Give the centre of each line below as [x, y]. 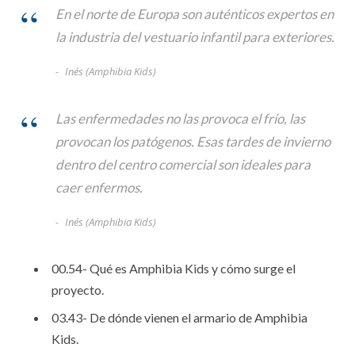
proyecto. [78, 289]
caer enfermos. [99, 187]
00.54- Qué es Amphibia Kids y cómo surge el [174, 268]
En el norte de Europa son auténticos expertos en [195, 13]
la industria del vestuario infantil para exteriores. [195, 36]
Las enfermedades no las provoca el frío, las [180, 118]
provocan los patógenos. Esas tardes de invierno [193, 141]
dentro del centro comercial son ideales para [183, 164]
